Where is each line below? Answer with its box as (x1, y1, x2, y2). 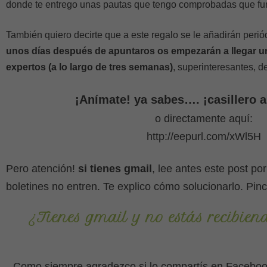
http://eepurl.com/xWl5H (147, 131, 262, 142)
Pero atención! (6, 163, 78, 175)
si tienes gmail (78, 163, 152, 175)
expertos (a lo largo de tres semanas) (6, 62, 173, 72)
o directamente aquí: (155, 113, 253, 125)
